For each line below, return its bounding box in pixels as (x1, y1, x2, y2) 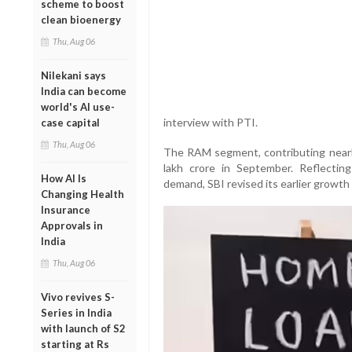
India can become (41, 84, 126, 97)
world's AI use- (41, 100, 115, 113)
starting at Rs (41, 337, 109, 350)
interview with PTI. (163, 115, 258, 130)
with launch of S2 (41, 321, 126, 335)
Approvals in (41, 218, 103, 232)
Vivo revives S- (41, 290, 115, 303)
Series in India (41, 306, 112, 319)
